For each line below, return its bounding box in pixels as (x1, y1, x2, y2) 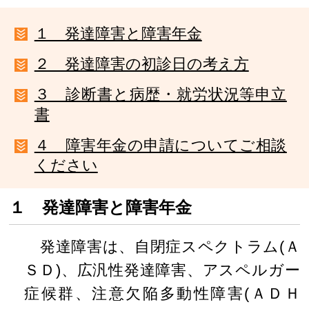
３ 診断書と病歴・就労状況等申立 (34, 86, 287, 103)
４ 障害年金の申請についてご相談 (34, 136, 287, 154)
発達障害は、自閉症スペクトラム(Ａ (24, 238, 300, 256)
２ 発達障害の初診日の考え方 (34, 55, 249, 73)
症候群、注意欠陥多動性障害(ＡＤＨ (24, 285, 300, 303)
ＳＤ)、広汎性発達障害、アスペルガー (24, 261, 300, 279)
